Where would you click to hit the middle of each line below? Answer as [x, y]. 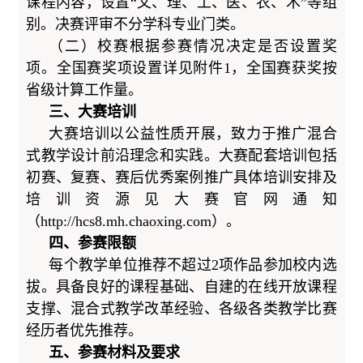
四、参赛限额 [93, 243]
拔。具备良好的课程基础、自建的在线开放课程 [181, 286]
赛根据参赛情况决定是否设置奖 [225, 46]
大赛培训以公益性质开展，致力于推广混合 [193, 133]
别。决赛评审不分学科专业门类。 [136, 24]
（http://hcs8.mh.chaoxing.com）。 [134, 221]
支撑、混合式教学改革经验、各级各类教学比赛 [181, 308]
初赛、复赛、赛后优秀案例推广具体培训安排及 [181, 177]
